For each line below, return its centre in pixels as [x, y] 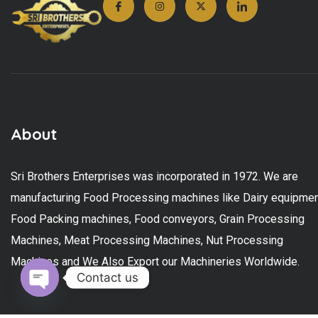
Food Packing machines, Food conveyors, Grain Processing [158, 219]
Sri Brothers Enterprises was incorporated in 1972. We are [154, 177]
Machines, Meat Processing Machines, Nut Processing [147, 241]
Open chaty [70, 305]
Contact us [108, 277]
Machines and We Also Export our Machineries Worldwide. [155, 262]
